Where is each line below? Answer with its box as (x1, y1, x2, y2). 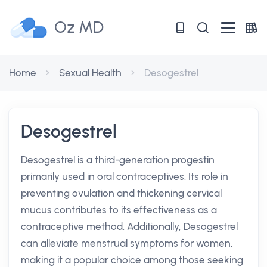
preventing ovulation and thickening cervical (21, 187, 222, 199)
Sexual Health (59, 67, 122, 79)
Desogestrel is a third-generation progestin (21, 154, 215, 166)
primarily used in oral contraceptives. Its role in (21, 170, 228, 182)
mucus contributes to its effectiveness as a (21, 204, 217, 216)
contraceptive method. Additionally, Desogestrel (21, 221, 238, 232)
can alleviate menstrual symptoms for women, (21, 237, 233, 249)
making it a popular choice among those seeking (21, 254, 243, 266)
